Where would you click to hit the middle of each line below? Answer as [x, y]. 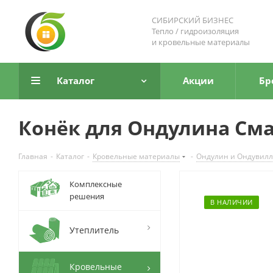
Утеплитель [94, 230]
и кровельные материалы [201, 42]
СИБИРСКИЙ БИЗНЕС [193, 20]
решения [87, 196]
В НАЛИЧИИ [232, 202]
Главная [33, 156]
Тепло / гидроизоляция [195, 31]
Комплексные [96, 184]
